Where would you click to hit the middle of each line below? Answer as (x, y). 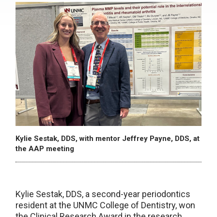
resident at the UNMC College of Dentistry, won (105, 205)
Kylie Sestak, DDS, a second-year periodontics (103, 194)
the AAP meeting (45, 148)
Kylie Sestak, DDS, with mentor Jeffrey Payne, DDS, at (108, 138)
